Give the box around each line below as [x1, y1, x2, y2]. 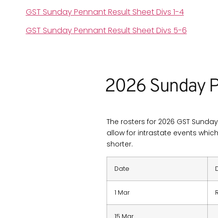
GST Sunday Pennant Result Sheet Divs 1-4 [25, 6, 184, 18]
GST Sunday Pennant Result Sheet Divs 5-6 [25, 24, 187, 36]
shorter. [107, 139, 133, 149]
